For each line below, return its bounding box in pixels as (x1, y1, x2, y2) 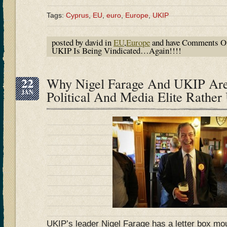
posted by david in (52, 36, 113, 48)
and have (150, 36, 182, 48)
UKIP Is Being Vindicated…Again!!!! (52, 44, 181, 56)
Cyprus (66, 11, 89, 19)
